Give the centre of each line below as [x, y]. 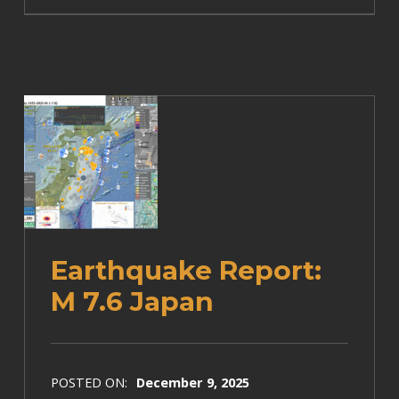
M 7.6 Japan [132, 302]
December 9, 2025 [192, 383]
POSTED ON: [90, 383]
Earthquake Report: [186, 271]
